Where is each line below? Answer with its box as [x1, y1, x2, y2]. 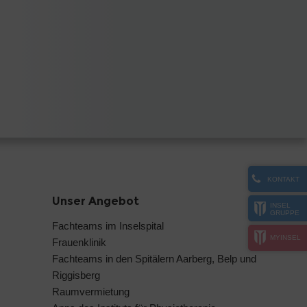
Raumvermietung [52, 286, 130, 298]
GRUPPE [270, 208, 299, 217]
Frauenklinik [52, 236, 106, 249]
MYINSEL [270, 234, 301, 241]
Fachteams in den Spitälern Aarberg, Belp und [52, 253, 256, 265]
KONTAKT [267, 175, 299, 183]
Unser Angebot [52, 195, 139, 208]
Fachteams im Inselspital [52, 220, 164, 232]
